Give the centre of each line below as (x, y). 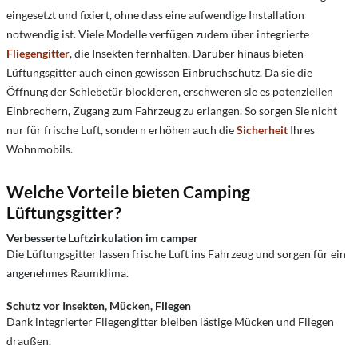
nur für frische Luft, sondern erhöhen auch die (121, 129)
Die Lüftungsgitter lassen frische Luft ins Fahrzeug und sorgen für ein (176, 253)
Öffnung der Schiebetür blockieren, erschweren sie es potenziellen (170, 91)
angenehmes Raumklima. (68, 272)
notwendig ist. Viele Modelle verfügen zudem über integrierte (158, 34)
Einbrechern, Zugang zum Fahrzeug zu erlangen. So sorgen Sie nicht (172, 110)
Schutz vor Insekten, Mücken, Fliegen (99, 305)
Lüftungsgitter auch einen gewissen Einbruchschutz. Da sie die (159, 72)
